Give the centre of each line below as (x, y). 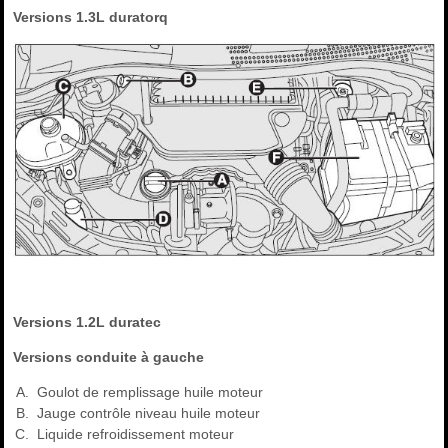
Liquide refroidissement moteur (134, 434)
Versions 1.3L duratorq (91, 17)
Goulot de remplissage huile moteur (148, 392)
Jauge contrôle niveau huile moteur (147, 413)
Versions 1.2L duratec (87, 322)
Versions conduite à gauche (109, 357)
